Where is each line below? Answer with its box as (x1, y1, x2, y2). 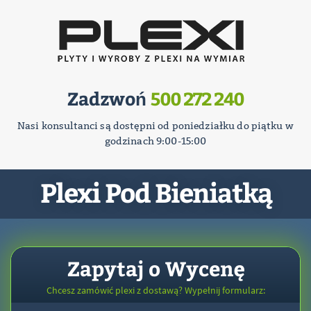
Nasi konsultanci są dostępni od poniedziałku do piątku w (17, 119, 294, 132)
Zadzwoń (67, 86, 151, 110)
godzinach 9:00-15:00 (104, 135, 207, 147)
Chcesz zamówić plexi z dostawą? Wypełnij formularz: (46, 284, 265, 296)
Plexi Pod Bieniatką (40, 174, 271, 210)
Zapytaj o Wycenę (67, 254, 244, 282)
